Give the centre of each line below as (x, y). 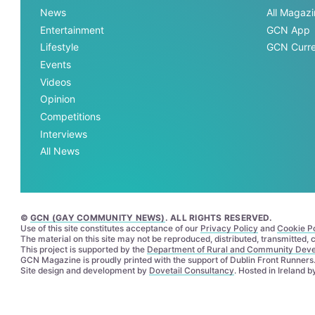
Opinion (58, 99)
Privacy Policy (229, 229)
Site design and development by (84, 271)
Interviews (64, 134)
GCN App (288, 30)
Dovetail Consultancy (191, 271)
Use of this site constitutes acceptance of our (110, 229)
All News (60, 151)
